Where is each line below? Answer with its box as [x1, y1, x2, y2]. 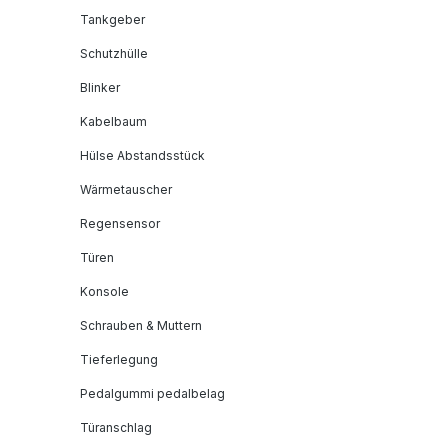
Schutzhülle [80, 45, 148, 61]
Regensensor [80, 215, 160, 231]
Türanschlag [80, 419, 152, 435]
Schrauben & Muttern [80, 317, 202, 333]
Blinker [80, 79, 120, 95]
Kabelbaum [80, 113, 147, 129]
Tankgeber [80, 11, 145, 27]
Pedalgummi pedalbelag [80, 385, 225, 401]
